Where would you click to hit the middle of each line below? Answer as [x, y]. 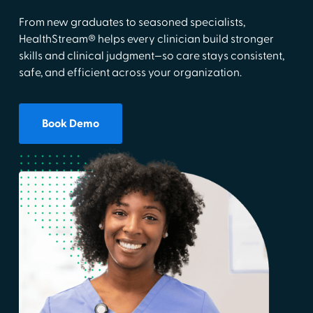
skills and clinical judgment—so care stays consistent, [151, 56]
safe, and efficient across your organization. [130, 73]
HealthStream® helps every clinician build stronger [146, 39]
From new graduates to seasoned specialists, [132, 22]
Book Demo [70, 124]
